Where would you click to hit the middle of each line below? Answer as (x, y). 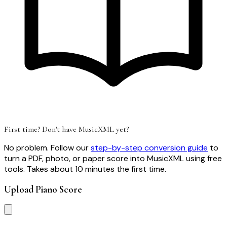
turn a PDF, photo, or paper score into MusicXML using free (113, 158)
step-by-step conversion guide (149, 147)
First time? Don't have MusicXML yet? (66, 129)
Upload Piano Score (43, 189)
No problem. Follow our (47, 147)
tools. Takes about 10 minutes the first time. (85, 169)
